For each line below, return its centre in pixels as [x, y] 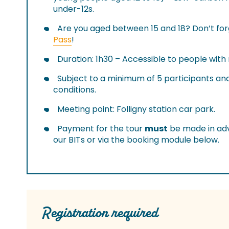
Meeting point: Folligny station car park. [136, 109]
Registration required [100, 213]
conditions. [75, 90]
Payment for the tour [101, 129]
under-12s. [74, 9]
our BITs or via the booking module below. [136, 140]
